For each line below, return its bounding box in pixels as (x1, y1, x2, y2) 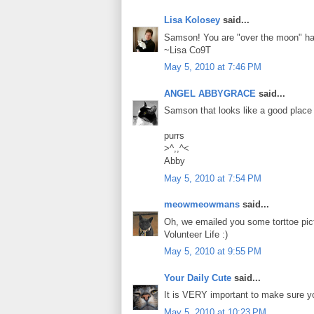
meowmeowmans (164, 199, 240, 210)
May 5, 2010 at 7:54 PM (164, 172, 261, 184)
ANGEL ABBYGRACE (164, 88, 256, 99)
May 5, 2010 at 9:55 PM (164, 246, 261, 257)
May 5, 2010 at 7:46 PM (164, 62, 261, 73)
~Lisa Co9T (164, 44, 211, 55)
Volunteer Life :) (164, 228, 228, 240)
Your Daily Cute (164, 272, 231, 283)
